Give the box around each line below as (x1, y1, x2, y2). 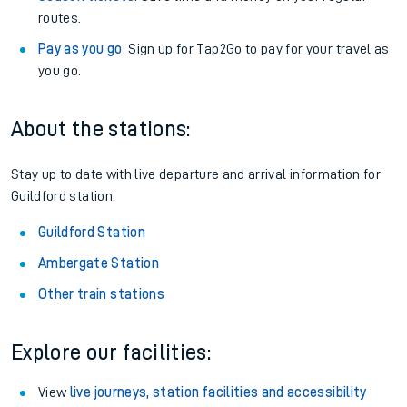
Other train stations (38, 287, 164, 302)
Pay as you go (38, 42, 123, 56)
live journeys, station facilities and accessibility (69, 385, 367, 400)
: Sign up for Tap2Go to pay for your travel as (122, 42, 390, 56)
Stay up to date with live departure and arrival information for (11, 167, 382, 182)
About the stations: (11, 118, 191, 140)
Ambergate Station (38, 256, 159, 271)
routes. (38, 11, 82, 25)
